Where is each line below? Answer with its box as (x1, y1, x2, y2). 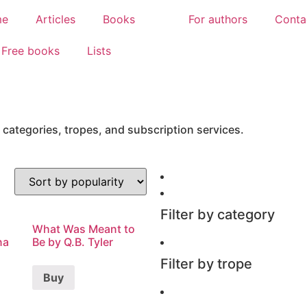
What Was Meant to (32, 222, 136, 236)
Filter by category (160, 206, 275, 223)
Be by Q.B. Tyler (32, 235, 114, 249)
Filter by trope (160, 256, 252, 272)
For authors (188, 12, 247, 26)
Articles (35, 12, 75, 26)
